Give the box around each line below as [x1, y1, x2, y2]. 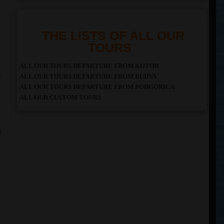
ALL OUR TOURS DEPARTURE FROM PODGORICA [19, 83, 174, 90]
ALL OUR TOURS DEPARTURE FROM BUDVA [19, 72, 156, 80]
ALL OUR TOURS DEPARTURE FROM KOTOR [19, 62, 159, 69]
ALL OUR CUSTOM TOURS [19, 93, 101, 101]
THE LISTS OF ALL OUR [41, 28, 184, 42]
